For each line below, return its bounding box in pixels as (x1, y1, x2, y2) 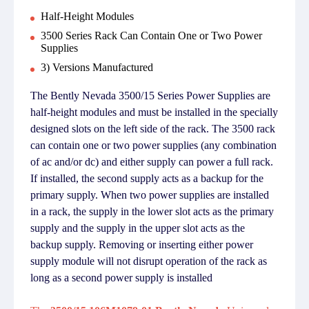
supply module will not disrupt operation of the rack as (30, 255, 267, 267)
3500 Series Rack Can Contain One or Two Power (41, 30, 262, 41)
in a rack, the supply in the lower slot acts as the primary (30, 206, 274, 217)
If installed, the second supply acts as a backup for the (30, 172, 263, 184)
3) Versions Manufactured (41, 61, 153, 73)
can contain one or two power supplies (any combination (30, 139, 277, 151)
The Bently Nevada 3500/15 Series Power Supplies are (30, 90, 270, 101)
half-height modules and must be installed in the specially (30, 106, 278, 118)
